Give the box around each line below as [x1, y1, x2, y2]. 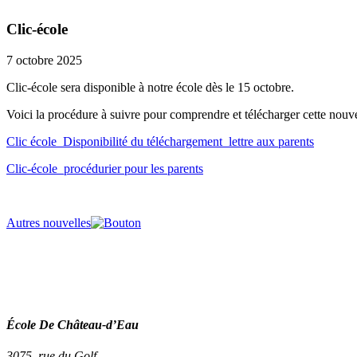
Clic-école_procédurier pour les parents [6, 161, 203, 175]
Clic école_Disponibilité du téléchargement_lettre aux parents [6, 134, 314, 148]
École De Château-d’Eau [6, 317, 139, 331]
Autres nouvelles [6, 215, 91, 229]
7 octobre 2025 [6, 53, 82, 67]
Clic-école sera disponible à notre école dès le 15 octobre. [6, 80, 294, 94]
